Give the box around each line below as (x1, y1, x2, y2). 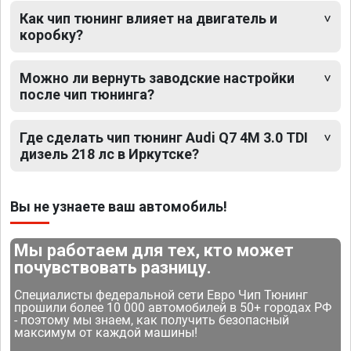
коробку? (20, 26, 83, 43)
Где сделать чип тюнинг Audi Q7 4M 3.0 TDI (20, 128, 308, 146)
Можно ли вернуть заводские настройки (20, 69, 295, 86)
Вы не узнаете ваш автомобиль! (10, 197, 227, 215)
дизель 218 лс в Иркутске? (20, 145, 199, 162)
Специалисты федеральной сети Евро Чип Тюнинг (14, 287, 309, 302)
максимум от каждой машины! (14, 324, 198, 340)
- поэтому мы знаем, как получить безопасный (14, 312, 290, 327)
